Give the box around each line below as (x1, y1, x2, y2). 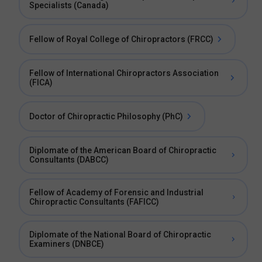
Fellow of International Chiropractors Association (29, 68, 219, 78)
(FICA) (29, 78, 53, 87)
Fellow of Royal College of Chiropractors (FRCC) (29, 35, 213, 44)
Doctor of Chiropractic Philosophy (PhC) (29, 112, 183, 121)
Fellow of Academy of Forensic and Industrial (29, 188, 204, 197)
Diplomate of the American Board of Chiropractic (29, 146, 216, 155)
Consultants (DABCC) (29, 155, 109, 164)
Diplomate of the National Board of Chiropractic (29, 230, 211, 239)
